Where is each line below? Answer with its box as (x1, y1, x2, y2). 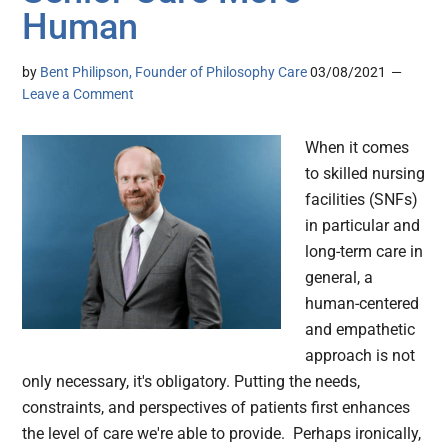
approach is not (305, 346, 416, 366)
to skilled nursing (305, 164, 426, 184)
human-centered (305, 294, 420, 314)
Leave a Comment (22, 86, 135, 103)
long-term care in (305, 242, 424, 262)
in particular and (305, 216, 421, 236)
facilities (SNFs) (305, 190, 419, 210)
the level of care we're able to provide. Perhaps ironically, (22, 424, 422, 444)
